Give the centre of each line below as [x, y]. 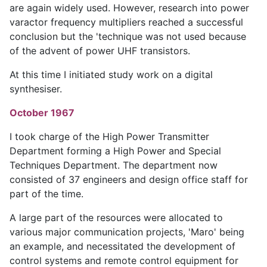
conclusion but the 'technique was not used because [128, 37]
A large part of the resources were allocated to [116, 218]
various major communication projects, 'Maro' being [127, 232]
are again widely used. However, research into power [129, 8]
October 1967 [42, 113]
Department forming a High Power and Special [115, 151]
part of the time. [46, 194]
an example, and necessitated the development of [122, 246]
